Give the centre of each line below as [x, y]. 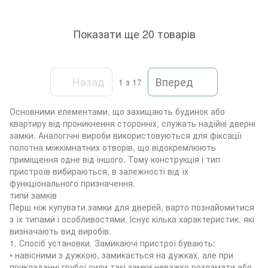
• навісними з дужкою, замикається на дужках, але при [121, 255]
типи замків [33, 195]
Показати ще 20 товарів [134, 34]
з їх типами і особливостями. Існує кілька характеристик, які [132, 219]
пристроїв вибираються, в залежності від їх [99, 171]
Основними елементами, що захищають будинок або [117, 111]
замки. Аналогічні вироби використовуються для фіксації [126, 135]
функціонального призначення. [72, 183]
